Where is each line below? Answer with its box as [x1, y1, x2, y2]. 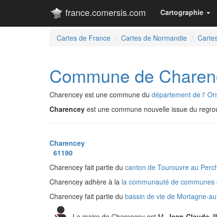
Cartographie [160, 7, 203, 17]
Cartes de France [57, 33, 110, 43]
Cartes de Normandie [121, 33, 187, 43]
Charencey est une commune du [49, 90, 152, 99]
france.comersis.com [63, 6, 146, 18]
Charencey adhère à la [49, 177, 122, 186]
